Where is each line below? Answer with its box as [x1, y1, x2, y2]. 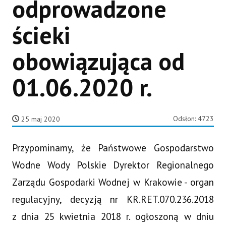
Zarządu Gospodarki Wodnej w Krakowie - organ [12, 175, 214, 188]
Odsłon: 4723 [173, 114, 214, 123]
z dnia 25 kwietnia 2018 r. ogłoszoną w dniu [12, 209, 214, 222]
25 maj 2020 [21, 114, 60, 124]
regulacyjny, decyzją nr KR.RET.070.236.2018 [12, 192, 214, 205]
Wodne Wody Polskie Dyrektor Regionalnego [12, 158, 214, 171]
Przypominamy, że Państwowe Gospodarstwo [12, 141, 214, 154]
